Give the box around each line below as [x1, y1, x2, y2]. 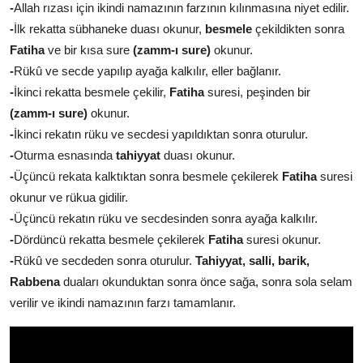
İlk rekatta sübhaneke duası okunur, [14, 22, 205, 36]
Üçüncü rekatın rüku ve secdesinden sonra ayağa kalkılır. [14, 211, 318, 226]
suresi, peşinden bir [207, 85, 310, 100]
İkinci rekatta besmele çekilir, [14, 85, 169, 100]
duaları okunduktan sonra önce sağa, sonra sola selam [60, 275, 352, 289]
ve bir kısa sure [45, 43, 133, 58]
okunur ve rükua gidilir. [10, 190, 128, 205]
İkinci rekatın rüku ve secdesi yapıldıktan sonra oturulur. [14, 127, 308, 142]
